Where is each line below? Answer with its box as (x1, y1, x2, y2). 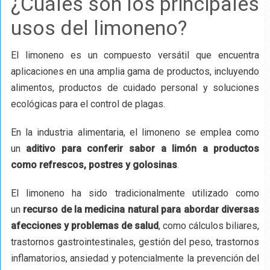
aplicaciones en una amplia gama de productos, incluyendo (10, 65, 260, 77)
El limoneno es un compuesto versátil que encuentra (10, 49, 260, 61)
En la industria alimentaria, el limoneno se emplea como (10, 126, 260, 138)
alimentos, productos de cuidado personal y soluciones (10, 81, 260, 93)
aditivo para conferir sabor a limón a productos (26, 142, 260, 154)
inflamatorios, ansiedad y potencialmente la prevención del (10, 252, 260, 264)
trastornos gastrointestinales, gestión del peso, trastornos (10, 236, 260, 248)
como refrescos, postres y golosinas (10, 159, 177, 171)
